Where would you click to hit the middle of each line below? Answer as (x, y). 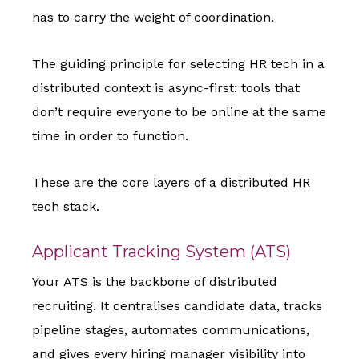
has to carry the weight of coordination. (153, 18)
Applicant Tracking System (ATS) (161, 252)
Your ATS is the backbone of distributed (155, 282)
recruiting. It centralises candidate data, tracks (177, 306)
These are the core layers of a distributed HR (171, 183)
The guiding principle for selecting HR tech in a (178, 64)
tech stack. (66, 207)
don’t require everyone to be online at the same (179, 112)
